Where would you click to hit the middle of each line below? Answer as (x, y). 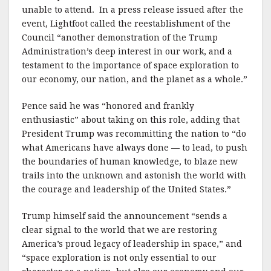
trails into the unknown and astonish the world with (134, 175)
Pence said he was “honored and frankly (108, 106)
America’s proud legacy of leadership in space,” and (132, 244)
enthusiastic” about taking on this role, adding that (131, 120)
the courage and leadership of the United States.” (126, 189)
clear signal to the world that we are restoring (119, 230)
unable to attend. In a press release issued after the (132, 10)
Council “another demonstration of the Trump (120, 38)
